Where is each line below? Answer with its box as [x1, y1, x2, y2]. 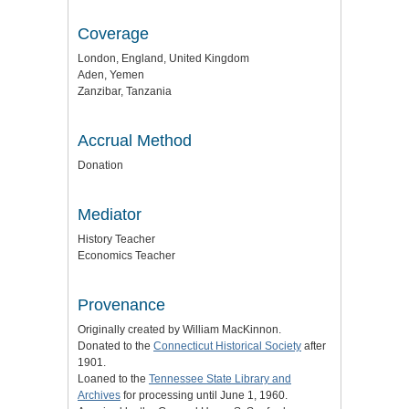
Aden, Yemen [78, 68, 144, 81]
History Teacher [78, 232, 155, 246]
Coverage [78, 24, 149, 43]
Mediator [78, 204, 142, 224]
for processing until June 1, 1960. [121, 388, 288, 402]
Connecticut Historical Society [153, 339, 301, 352]
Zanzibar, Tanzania [78, 84, 172, 98]
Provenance [78, 295, 165, 314]
